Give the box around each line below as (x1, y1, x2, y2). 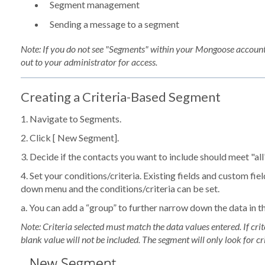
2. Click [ (20, 132, 57, 144)
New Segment (57, 132, 114, 144)
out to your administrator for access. (20, 56, 157, 68)
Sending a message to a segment (49, 18, 179, 30)
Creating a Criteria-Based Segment (20, 89, 221, 105)
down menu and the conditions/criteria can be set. (20, 183, 219, 195)
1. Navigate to (20, 113, 80, 125)
